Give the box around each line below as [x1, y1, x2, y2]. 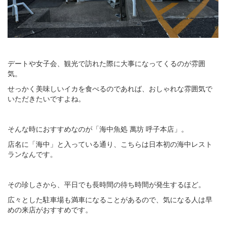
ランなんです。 [8, 149, 57, 159]
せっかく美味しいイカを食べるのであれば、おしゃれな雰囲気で [8, 83, 212, 94]
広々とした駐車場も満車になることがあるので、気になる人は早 [8, 194, 212, 205]
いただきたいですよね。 [8, 93, 85, 104]
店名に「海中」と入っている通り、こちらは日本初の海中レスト [8, 139, 212, 149]
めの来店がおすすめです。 [8, 204, 92, 215]
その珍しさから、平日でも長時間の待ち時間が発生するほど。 [8, 179, 205, 190]
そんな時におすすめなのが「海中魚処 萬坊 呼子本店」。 [8, 124, 188, 134]
